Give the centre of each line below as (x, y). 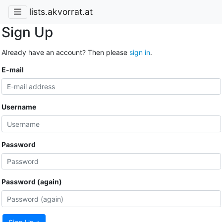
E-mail (12, 69)
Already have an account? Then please (65, 52)
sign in (139, 52)
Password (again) (31, 182)
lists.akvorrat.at (61, 12)
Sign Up (27, 32)
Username (19, 107)
